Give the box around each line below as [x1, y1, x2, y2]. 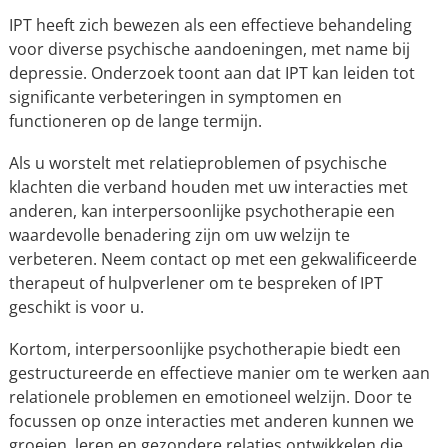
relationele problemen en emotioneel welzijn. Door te [8, 386, 412, 408]
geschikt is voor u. [8, 296, 144, 318]
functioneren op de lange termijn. [8, 110, 262, 132]
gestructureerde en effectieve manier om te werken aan [8, 362, 430, 384]
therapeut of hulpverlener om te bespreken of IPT [8, 272, 383, 294]
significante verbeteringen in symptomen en [8, 86, 342, 108]
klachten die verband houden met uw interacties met [8, 176, 408, 198]
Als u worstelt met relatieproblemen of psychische [8, 152, 387, 174]
